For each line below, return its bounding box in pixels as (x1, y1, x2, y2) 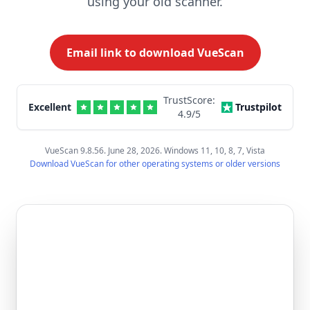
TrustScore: (163, 93, 215, 107)
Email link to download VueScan (66, 45, 244, 60)
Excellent (28, 100, 71, 113)
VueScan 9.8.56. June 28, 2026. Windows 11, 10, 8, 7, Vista (45, 145, 265, 156)
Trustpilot (235, 100, 282, 113)
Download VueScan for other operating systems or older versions (30, 158, 280, 170)
